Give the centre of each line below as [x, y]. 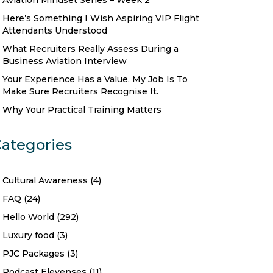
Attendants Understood [55, 30]
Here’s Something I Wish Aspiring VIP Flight [101, 18]
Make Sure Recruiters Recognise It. [80, 91]
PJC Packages [34, 253]
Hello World [28, 217]
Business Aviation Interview [65, 61]
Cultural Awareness [45, 180]
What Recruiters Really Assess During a [90, 49]
